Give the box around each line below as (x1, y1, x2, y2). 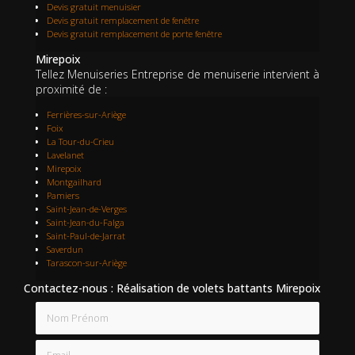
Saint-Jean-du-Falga (47, 216, 124, 229)
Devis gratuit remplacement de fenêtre (47, 14, 199, 27)
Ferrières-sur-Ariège (47, 109, 126, 121)
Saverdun (47, 243, 83, 256)
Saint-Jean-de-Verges (47, 203, 127, 216)
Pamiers (47, 189, 79, 202)
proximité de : (36, 82, 107, 97)
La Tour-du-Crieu (47, 136, 114, 148)
